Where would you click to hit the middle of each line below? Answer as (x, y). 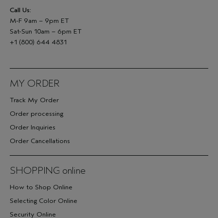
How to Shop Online (41, 187)
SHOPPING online (48, 171)
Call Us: (20, 10)
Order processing (36, 114)
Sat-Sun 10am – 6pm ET (46, 31)
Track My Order (34, 100)
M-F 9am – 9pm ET (39, 21)
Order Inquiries (33, 127)
